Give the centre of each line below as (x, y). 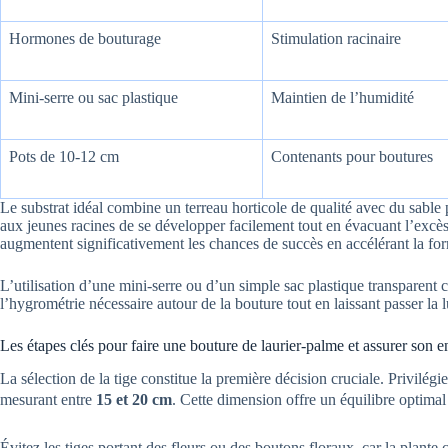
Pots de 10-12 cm (64, 157)
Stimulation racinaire (336, 39)
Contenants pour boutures (352, 157)
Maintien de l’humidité (342, 98)
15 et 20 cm (134, 399)
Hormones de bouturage (85, 39)
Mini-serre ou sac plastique (93, 98)
